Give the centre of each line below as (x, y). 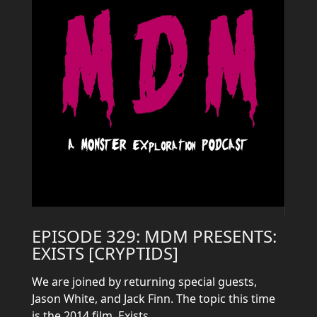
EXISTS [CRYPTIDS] (105, 253)
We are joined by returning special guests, (144, 282)
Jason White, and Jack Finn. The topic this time (154, 299)
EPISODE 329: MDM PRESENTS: (154, 236)
